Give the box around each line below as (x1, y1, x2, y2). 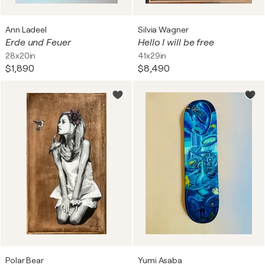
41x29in (138, 51, 167, 60)
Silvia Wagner (138, 25, 189, 34)
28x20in (5, 51, 36, 60)
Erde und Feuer (5, 37, 71, 48)
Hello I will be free (138, 37, 214, 48)
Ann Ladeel (5, 25, 47, 34)
